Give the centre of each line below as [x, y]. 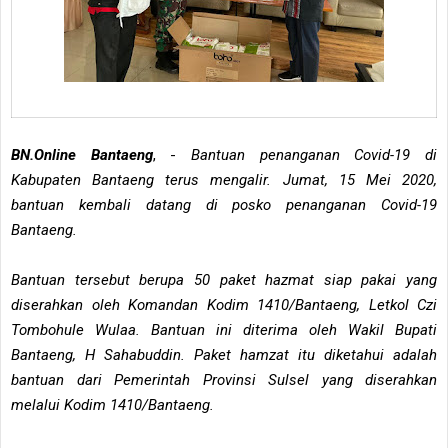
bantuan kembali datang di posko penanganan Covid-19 [224, 204]
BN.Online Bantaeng [82, 154]
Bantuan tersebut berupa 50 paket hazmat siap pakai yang [224, 279]
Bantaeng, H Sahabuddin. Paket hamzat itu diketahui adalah [224, 354]
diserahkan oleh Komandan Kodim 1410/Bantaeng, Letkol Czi [224, 304]
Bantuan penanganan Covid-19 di [314, 154]
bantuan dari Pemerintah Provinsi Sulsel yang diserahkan [224, 379]
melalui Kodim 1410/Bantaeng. [114, 404]
